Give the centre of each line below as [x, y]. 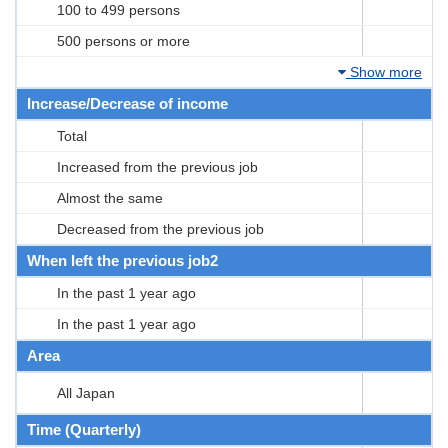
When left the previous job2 [122, 260]
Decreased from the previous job [160, 228]
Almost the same [110, 197]
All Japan [86, 392]
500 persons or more [123, 40]
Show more [384, 71]
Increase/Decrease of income [127, 103]
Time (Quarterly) [84, 429]
